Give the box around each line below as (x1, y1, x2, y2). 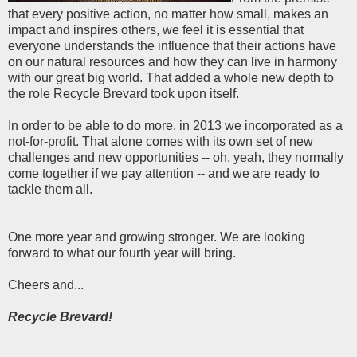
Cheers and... (8, 278, 84, 292)
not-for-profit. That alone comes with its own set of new (8, 135, 313, 149)
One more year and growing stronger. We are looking (8, 230, 305, 245)
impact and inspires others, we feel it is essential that (8, 23, 304, 37)
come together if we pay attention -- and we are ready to (8, 167, 320, 181)
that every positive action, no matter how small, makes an (8, 7, 328, 22)
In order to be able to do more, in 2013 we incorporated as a (8, 119, 343, 133)
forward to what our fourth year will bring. (8, 246, 236, 261)
